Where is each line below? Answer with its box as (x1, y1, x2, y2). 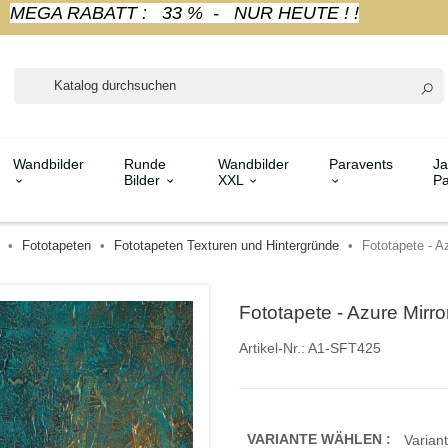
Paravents (328, 155, 393, 172)
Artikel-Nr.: (239, 339, 305, 356)
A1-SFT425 (305, 339, 381, 356)
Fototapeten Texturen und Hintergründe (113, 237, 339, 253)
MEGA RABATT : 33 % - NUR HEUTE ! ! (9, 3, 359, 23)
